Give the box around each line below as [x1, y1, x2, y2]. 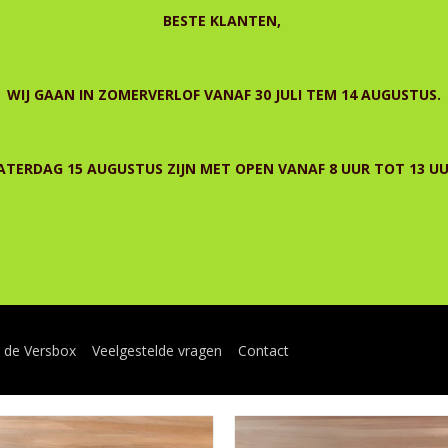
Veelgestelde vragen [92, 340, 223, 360]
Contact [238, 340, 290, 360]
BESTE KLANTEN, [163, 11, 285, 30]
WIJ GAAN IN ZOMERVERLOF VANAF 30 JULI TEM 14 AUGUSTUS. [7, 85, 441, 104]
